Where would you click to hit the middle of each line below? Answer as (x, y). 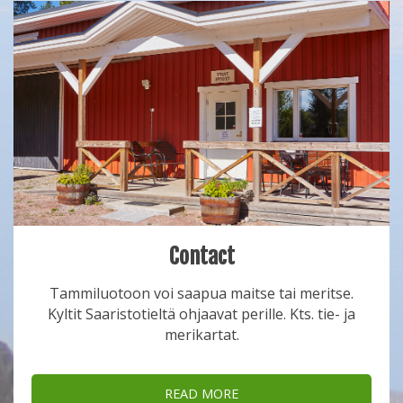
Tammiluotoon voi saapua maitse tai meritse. (201, 293)
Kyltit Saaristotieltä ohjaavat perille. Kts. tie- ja (201, 313)
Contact (201, 256)
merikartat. (201, 334)
